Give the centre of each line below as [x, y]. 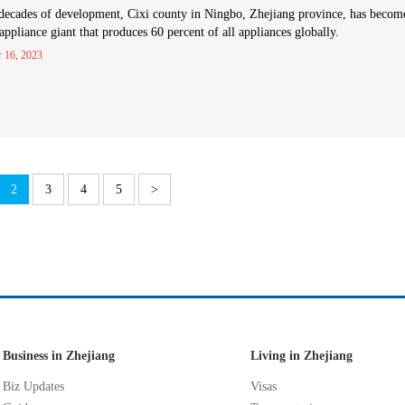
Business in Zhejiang [59, 356]
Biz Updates [33, 386]
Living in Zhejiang [301, 356]
